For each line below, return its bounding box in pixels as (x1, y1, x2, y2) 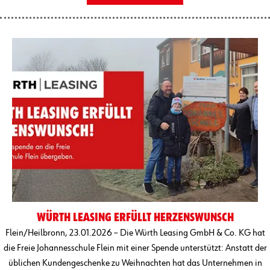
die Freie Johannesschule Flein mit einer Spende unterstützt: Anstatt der (3, 243, 267, 253)
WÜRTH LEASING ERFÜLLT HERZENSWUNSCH (36, 211, 234, 224)
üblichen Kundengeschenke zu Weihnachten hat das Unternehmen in (8, 258, 262, 268)
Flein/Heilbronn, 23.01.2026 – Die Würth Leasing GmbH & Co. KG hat (5, 228, 265, 238)
